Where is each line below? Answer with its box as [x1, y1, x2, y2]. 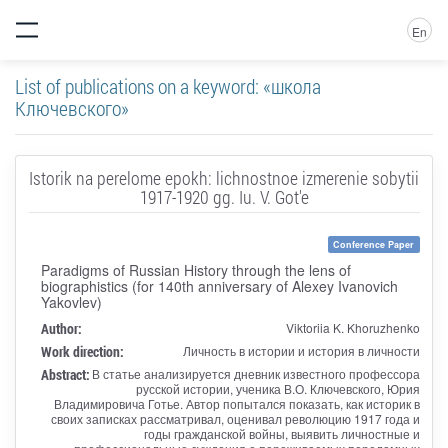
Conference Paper [333, 237, 415, 251]
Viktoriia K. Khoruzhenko [285, 318, 420, 336]
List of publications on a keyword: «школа [15, 73, 321, 99]
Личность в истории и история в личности [182, 341, 420, 359]
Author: [40, 318, 82, 338]
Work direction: [40, 341, 124, 361]
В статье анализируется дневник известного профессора [91, 364, 420, 382]
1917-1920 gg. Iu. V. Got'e [139, 184, 309, 209]
